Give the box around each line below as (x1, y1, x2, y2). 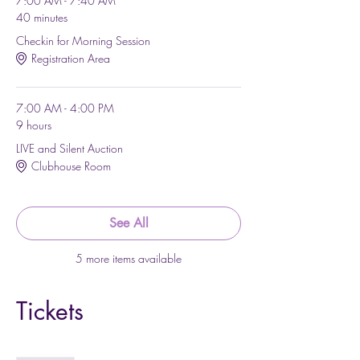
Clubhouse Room (31, 158, 111, 174)
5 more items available (76, 250, 182, 266)
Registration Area (31, 51, 110, 67)
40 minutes (16, 9, 67, 25)
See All (108, 214, 149, 231)
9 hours (16, 117, 51, 133)
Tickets (16, 294, 84, 327)
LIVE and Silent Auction (16, 140, 123, 156)
